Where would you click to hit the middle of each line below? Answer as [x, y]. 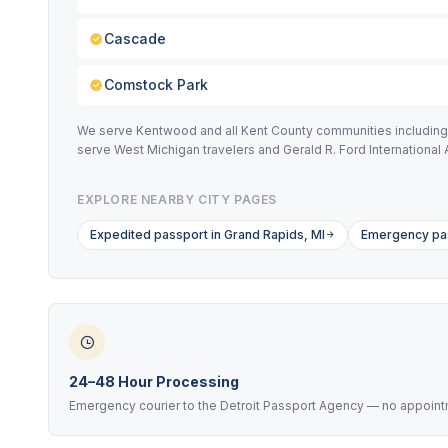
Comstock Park [156, 84]
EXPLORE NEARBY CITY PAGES [177, 199]
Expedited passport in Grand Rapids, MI [207, 234]
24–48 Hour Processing [154, 381]
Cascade [135, 38]
